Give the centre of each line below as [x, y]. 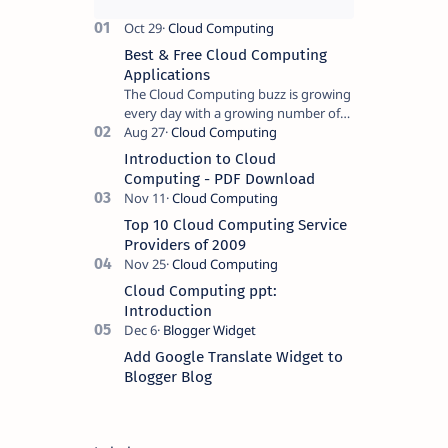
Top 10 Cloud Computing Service [235, 224]
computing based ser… [191, 169]
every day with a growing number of [232, 112]
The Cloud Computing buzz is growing [191, 93]
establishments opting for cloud [219, 150]
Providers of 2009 [185, 244]
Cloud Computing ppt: [200, 290]
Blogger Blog [168, 376]
